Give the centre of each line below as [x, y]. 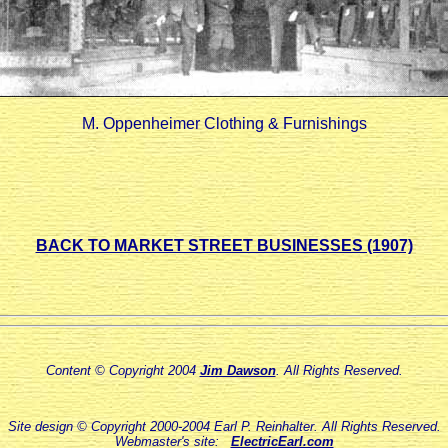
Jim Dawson [237, 370]
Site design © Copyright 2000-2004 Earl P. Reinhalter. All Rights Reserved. [224, 426]
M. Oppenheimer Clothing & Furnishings [224, 123]
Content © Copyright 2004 [122, 370]
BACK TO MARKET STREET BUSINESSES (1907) [224, 245]
